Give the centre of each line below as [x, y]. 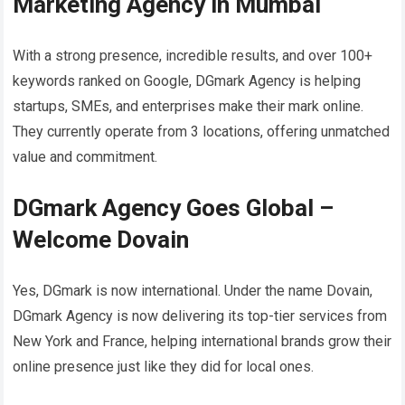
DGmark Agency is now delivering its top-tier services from [200, 316]
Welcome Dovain [101, 239]
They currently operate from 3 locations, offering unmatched [202, 131]
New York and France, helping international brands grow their [202, 341]
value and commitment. [85, 156]
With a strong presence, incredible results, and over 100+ [193, 55]
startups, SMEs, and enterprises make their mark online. [188, 106]
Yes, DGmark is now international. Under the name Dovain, [193, 290]
